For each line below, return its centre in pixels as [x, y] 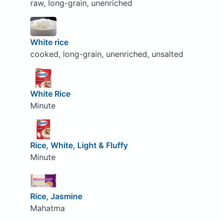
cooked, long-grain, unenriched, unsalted [107, 54]
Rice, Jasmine [56, 196]
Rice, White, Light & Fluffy [79, 145]
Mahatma [47, 208]
